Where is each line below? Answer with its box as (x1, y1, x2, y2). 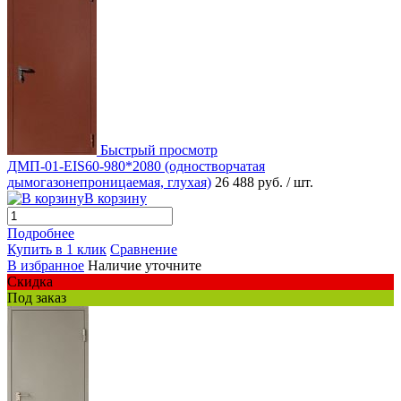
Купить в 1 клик (7, 242, 107, 258)
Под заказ (7, 290, 66, 306)
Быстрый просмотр (100, 142, 218, 158)
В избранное (7, 258, 84, 274)
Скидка (7, 274, 53, 290)
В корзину (84, 191, 147, 207)
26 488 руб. (215, 175, 286, 191)
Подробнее (7, 226, 74, 242)
